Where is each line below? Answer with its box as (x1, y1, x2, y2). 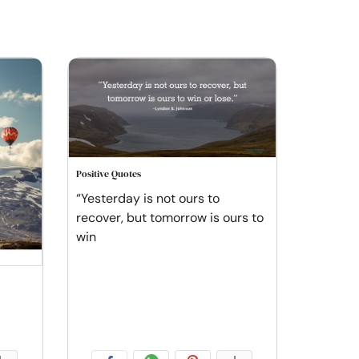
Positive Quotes (75, 167, 141, 180)
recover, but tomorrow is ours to (75, 208, 264, 226)
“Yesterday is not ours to (75, 189, 220, 207)
